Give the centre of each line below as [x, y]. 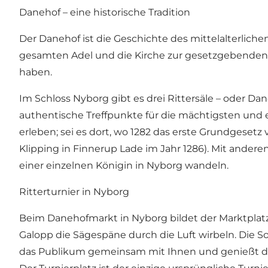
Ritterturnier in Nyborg [74, 192]
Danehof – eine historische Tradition [105, 13]
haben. [36, 72]
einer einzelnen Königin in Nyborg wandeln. [124, 166]
